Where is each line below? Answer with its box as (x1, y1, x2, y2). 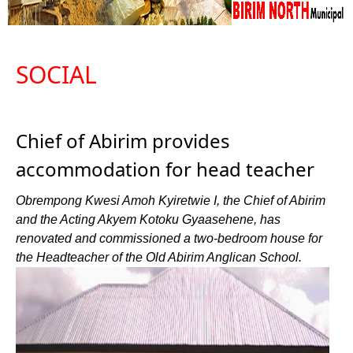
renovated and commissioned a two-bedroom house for (16, 232, 322, 245)
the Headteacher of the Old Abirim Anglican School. (16, 251, 302, 264)
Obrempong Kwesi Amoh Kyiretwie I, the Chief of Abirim (16, 194, 325, 207)
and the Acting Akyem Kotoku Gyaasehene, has (16, 213, 281, 226)
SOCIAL (16, 58, 97, 91)
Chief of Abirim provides (16, 128, 230, 154)
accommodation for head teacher (16, 156, 314, 182)
